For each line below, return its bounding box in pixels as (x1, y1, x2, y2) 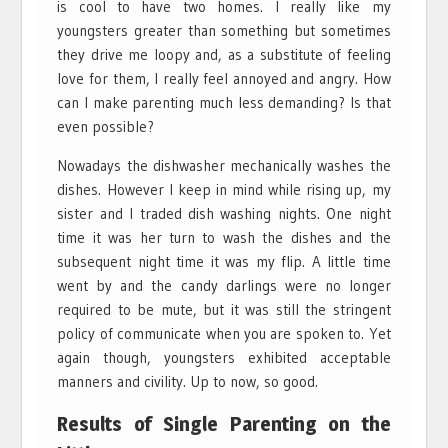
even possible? (57, 116, 155, 136)
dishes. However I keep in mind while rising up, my (57, 179, 391, 199)
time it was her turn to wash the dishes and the (57, 227, 391, 247)
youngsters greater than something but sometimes (57, 20, 391, 40)
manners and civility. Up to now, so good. (57, 371, 319, 391)
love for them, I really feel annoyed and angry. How (57, 68, 391, 88)
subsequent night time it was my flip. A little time (57, 251, 391, 271)
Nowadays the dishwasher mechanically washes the (57, 155, 391, 175)
